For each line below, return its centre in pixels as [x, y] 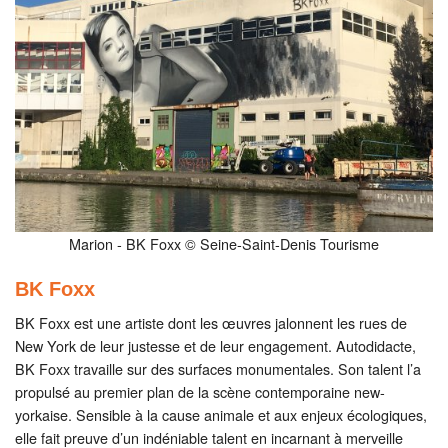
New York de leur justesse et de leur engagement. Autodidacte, [215, 345]
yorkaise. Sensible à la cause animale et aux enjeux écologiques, [221, 414]
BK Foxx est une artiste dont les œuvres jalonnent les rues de [211, 322]
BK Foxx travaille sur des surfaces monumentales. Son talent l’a [218, 368]
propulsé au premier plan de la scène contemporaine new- [200, 391]
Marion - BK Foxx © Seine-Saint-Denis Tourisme [224, 243]
